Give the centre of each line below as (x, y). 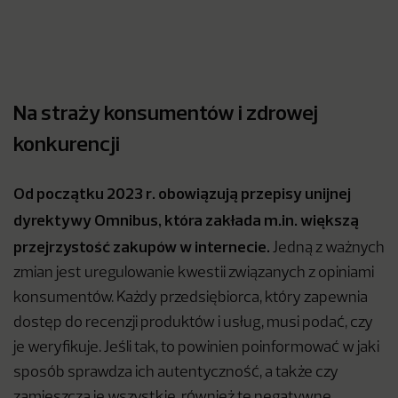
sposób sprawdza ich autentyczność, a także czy (176, 373)
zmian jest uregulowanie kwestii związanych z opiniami (194, 273)
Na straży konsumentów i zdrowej (166, 112)
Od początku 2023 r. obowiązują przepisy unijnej (182, 193)
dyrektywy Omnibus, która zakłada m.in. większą (186, 220)
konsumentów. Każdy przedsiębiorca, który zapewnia (191, 298)
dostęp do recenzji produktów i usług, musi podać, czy (193, 323)
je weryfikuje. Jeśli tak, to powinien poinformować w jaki (196, 348)
